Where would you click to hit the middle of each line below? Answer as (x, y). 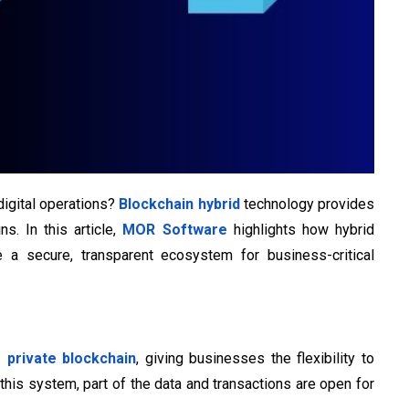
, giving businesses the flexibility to (256, 359)
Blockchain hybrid (179, 204)
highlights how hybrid (301, 230)
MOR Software (175, 230)
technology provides (307, 204)
